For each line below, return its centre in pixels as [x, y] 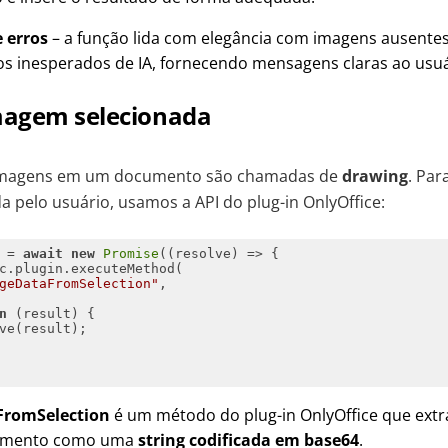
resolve [202, 253]
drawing [375, 176]
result [46, 313]
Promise [130, 253]
